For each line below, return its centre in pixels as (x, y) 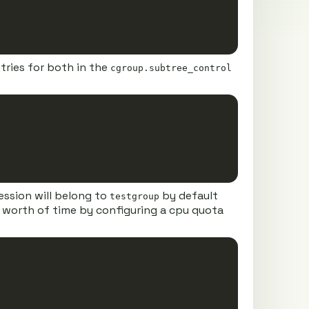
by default (188, 196)
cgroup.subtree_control (171, 68)
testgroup (134, 196)
